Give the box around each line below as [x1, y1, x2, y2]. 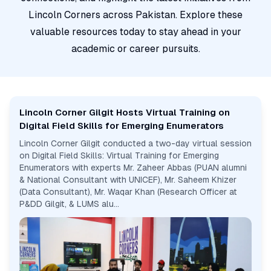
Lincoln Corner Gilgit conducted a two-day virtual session [19, 139, 252, 149]
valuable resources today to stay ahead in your [30, 26, 241, 38]
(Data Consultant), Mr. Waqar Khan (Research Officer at [19, 187, 237, 197]
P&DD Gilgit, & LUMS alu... [19, 199, 119, 209]
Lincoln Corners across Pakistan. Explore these [28, 9, 243, 21]
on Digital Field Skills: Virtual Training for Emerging [19, 151, 219, 161]
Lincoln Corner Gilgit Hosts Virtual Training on [19, 107, 230, 118]
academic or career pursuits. [71, 43, 200, 55]
